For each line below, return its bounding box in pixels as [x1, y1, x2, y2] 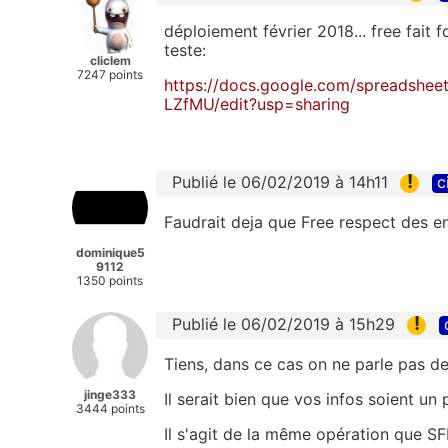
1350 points [77, 272, 143, 288]
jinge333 [84, 386, 136, 402]
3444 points [75, 400, 145, 416]
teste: [164, 39, 206, 60]
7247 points [77, 67, 143, 83]
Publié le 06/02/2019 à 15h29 [172, 313, 395, 334]
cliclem [89, 53, 131, 69]
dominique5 [75, 244, 145, 260]
